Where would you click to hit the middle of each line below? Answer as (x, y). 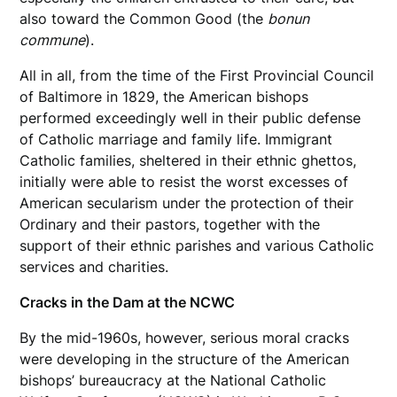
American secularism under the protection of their (187, 202)
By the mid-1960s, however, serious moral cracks (185, 337)
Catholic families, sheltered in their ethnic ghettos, (188, 160)
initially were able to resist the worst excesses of (184, 181)
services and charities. (97, 266)
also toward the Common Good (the (144, 18)
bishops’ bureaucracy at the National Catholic (173, 380)
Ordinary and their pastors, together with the (170, 224)
